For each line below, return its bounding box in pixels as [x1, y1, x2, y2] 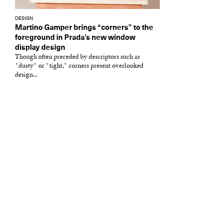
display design [15, 44, 65, 51]
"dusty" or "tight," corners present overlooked [15, 63, 143, 69]
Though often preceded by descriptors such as [15, 54, 140, 60]
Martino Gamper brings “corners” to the [15, 24, 153, 31]
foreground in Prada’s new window [15, 34, 135, 41]
